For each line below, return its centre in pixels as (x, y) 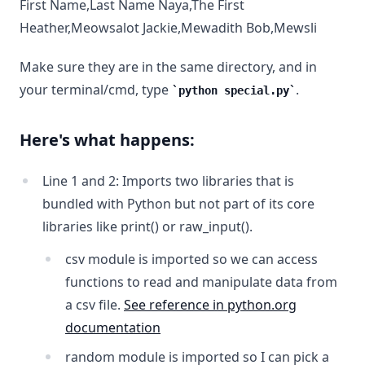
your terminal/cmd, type (96, 90)
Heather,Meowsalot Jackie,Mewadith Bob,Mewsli (168, 28)
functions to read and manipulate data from (201, 282)
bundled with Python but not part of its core (178, 204)
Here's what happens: (107, 140)
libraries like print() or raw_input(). (147, 226)
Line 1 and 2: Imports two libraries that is (168, 181)
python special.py (234, 90)
